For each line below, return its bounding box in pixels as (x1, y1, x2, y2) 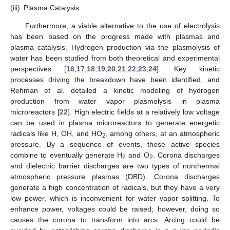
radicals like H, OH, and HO (10, 129, 102, 138)
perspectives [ (10, 65, 67, 73)
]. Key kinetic (157, 65, 220, 73)
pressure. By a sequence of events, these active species (10, 140, 220, 149)
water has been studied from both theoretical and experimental (10, 54, 220, 63)
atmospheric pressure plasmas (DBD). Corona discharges (10, 172, 220, 181)
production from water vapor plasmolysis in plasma (10, 97, 220, 106)
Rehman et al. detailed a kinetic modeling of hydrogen (10, 86, 220, 95)
